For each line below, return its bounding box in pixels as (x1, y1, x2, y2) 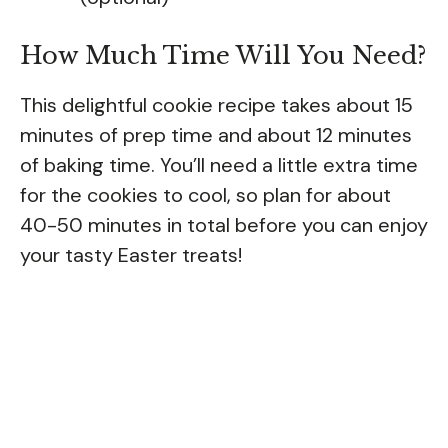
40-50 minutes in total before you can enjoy (20, 211, 428, 238)
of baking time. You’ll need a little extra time (20, 151, 418, 178)
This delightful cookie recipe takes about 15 (20, 91, 413, 118)
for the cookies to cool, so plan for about (20, 181, 391, 208)
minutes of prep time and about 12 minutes (20, 121, 412, 148)
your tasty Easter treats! (20, 241, 242, 268)
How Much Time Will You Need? (20, 40, 426, 70)
